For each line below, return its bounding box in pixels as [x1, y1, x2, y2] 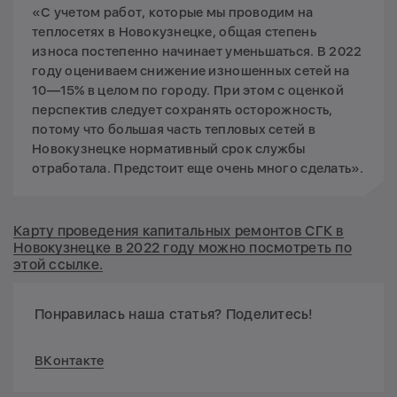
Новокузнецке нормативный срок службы [32, 140, 306, 157]
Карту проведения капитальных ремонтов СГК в [13, 222, 344, 239]
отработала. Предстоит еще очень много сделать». [32, 160, 364, 176]
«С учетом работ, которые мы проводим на [32, 4, 314, 20]
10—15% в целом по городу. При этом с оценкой [32, 82, 344, 98]
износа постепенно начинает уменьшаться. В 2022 [32, 43, 362, 59]
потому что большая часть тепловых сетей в [32, 121, 316, 137]
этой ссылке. [13, 255, 104, 273]
